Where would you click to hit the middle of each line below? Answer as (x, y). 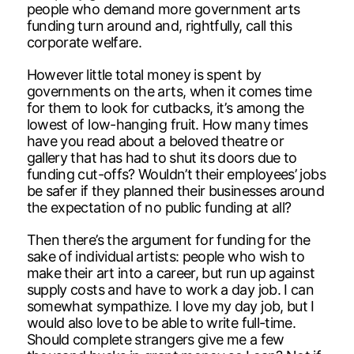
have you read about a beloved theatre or (155, 141)
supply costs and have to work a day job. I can (170, 289)
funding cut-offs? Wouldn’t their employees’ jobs (176, 174)
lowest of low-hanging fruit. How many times (167, 124)
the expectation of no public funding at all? (159, 207)
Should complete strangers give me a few (155, 339)
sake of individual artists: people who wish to (166, 256)
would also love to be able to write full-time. (161, 322)
